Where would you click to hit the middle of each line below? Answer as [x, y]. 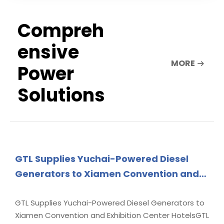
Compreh [61, 31]
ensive [48, 52]
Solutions [61, 95]
